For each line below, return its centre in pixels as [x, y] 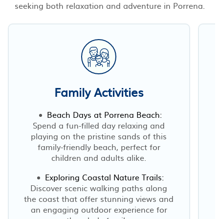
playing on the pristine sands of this [99, 136]
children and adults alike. [99, 157]
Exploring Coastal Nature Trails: [105, 177]
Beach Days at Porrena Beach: [105, 114]
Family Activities [99, 92]
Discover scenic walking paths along [99, 187]
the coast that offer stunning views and [99, 198]
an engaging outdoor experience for [99, 209]
